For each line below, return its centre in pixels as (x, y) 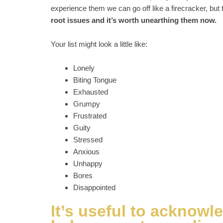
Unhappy (88, 164)
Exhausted (91, 92)
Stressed (88, 140)
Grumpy (87, 104)
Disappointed (94, 187)
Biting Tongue (95, 80)
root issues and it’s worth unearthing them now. (134, 20)
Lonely (84, 68)
